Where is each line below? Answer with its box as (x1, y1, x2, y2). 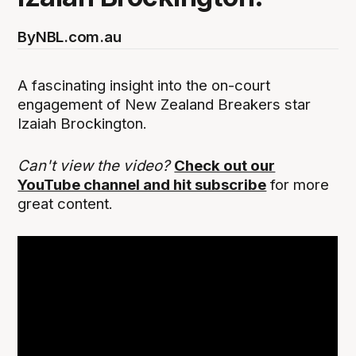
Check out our (174, 156, 276, 175)
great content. (17, 194, 114, 213)
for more (266, 175, 330, 194)
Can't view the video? (17, 156, 175, 175)
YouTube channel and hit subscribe (17, 175, 267, 194)
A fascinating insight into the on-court (17, 76, 271, 95)
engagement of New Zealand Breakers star (17, 95, 311, 114)
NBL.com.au (35, 28, 122, 47)
